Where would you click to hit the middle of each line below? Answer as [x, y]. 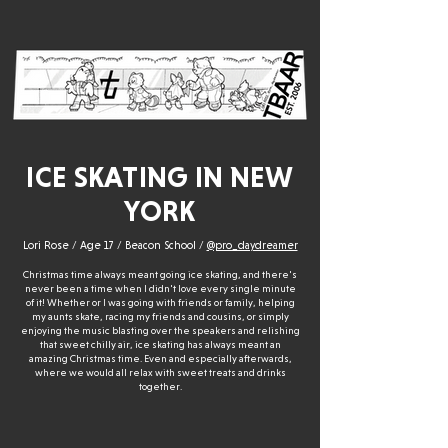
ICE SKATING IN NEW [160, 177]
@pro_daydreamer [252, 245]
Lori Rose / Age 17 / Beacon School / [114, 245]
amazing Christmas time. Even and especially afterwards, [160, 358]
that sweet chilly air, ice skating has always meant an [160, 344]
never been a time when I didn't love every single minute [160, 288]
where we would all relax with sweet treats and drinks [160, 372]
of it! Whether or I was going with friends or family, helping [160, 302]
